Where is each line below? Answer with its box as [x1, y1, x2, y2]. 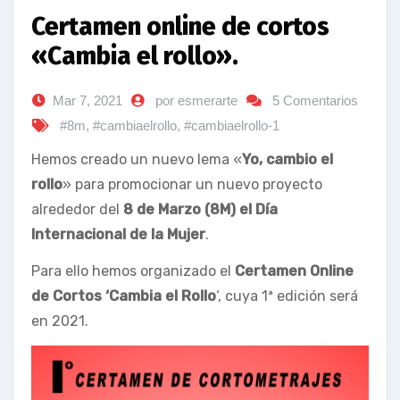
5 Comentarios [272, 93, 358, 108]
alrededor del [31, 201, 123, 218]
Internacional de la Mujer [31, 226, 205, 243]
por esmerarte [155, 93, 237, 108]
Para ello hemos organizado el [31, 262, 235, 279]
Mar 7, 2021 [53, 93, 122, 108]
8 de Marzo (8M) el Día [123, 201, 278, 218]
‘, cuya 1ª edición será [216, 287, 358, 304]
